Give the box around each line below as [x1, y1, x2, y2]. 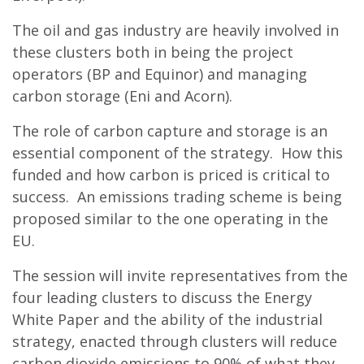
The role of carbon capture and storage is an [12, 120, 327, 141]
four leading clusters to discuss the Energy [12, 287, 312, 307]
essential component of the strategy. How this [12, 142, 343, 162]
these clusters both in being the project [12, 41, 293, 62]
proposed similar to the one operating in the [12, 208, 328, 228]
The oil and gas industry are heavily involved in [12, 19, 339, 40]
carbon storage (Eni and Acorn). [12, 85, 232, 106]
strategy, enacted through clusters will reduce [12, 331, 337, 351]
